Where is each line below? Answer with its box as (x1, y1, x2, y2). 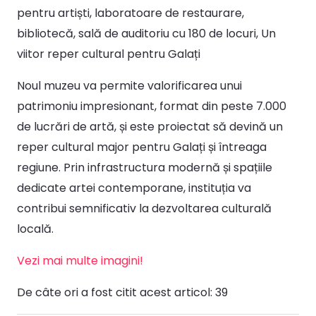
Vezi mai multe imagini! (17, 252, 143, 269)
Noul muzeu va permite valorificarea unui (17, 77, 242, 94)
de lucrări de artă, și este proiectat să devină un (17, 118, 283, 135)
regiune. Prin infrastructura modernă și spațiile (17, 159, 272, 176)
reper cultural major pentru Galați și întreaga (17, 138, 267, 155)
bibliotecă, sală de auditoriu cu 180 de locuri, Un (17, 25, 276, 42)
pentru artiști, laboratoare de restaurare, (17, 4, 244, 21)
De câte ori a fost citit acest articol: (17, 284, 212, 300)
